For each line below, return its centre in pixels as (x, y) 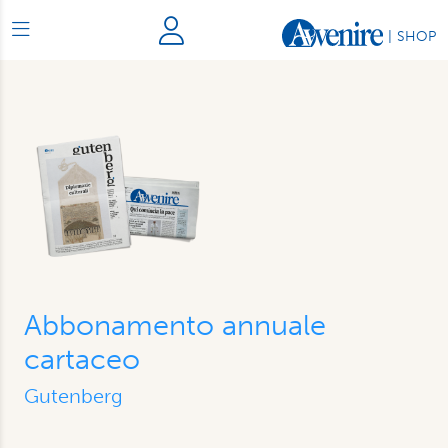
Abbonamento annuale (175, 325)
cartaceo (82, 359)
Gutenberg (73, 396)
